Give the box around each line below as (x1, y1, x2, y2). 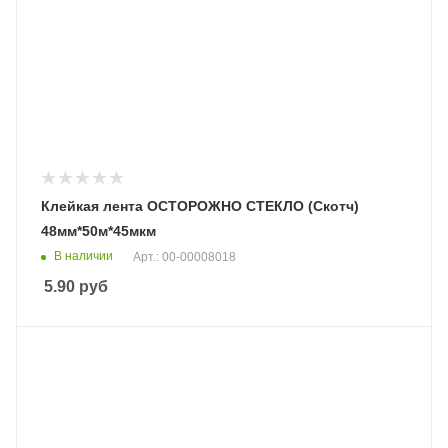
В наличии (54, 248, 113, 263)
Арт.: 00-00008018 (133, 249, 236, 264)
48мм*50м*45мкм (41, 222, 156, 239)
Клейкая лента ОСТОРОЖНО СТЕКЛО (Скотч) (41, 197, 359, 214)
